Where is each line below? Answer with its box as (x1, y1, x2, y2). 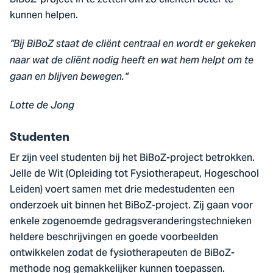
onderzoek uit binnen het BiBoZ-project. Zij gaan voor (10, 196, 253, 217)
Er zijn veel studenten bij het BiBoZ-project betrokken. (10, 148, 255, 169)
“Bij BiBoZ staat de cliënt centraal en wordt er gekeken (10, 37, 256, 51)
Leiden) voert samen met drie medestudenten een (10, 180, 235, 201)
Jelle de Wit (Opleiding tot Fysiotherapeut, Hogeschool (10, 164, 259, 185)
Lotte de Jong (10, 99, 74, 112)
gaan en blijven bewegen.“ (10, 70, 128, 83)
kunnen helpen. (10, 5, 80, 27)
